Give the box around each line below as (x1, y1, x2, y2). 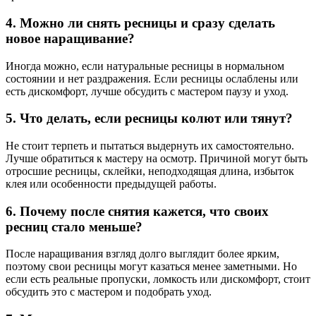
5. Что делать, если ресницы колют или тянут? (6, 111, 293, 126)
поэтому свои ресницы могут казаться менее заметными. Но (6, 260, 297, 273)
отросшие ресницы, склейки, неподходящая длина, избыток (6, 165, 294, 178)
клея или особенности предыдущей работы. (6, 178, 217, 190)
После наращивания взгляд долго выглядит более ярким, (6, 248, 279, 260)
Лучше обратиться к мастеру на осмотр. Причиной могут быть (6, 152, 308, 165)
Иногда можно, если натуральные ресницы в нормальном (6, 59, 284, 72)
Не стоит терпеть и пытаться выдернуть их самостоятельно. (6, 140, 294, 152)
